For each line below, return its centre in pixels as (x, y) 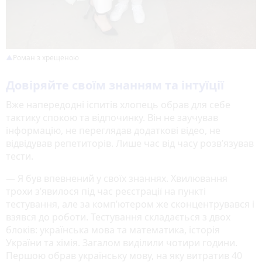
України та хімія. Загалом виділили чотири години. (122, 243)
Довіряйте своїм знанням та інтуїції (115, 85)
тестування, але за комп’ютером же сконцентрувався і (130, 204)
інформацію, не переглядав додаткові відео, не (113, 131)
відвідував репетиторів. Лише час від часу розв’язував (130, 144)
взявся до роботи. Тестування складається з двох (118, 217)
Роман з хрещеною (47, 58)
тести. (20, 156)
